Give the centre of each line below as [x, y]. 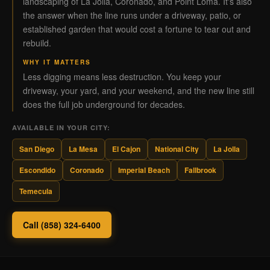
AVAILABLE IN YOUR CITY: [61, 127]
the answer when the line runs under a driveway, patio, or [132, 15]
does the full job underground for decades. [104, 104]
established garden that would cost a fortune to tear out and [137, 29]
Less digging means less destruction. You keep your [122, 77]
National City [177, 149]
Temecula [36, 191]
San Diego [37, 149]
